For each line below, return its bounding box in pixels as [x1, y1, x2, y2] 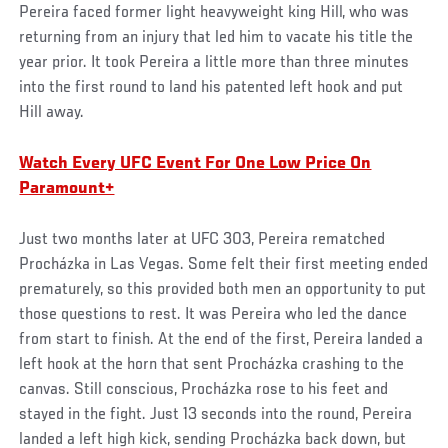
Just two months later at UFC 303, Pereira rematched [19, 230, 386, 249]
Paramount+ [19, 179, 115, 198]
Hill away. [19, 103, 85, 122]
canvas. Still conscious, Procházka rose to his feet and [19, 380, 389, 399]
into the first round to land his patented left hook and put [19, 78, 404, 97]
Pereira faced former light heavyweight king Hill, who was [19, 3, 410, 22]
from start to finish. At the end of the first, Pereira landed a [19, 330, 424, 349]
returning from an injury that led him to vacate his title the [19, 28, 414, 47]
